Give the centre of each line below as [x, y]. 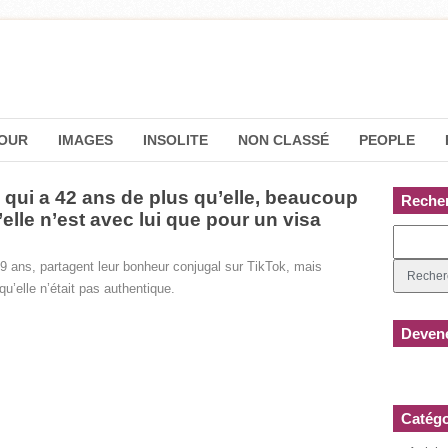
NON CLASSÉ [283, 140]
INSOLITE [175, 140]
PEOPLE [387, 140]
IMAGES [85, 140]
